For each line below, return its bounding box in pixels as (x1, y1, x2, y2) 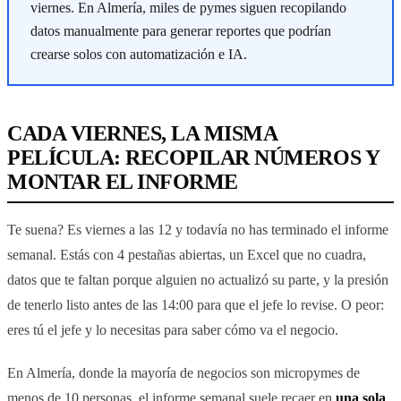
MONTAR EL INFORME (7, 169, 238, 193)
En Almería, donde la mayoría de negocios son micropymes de (7, 364, 360, 380)
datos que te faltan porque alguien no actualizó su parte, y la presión (7, 271, 388, 287)
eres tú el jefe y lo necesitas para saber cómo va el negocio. (7, 321, 338, 337)
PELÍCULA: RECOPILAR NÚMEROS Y (7, 145, 380, 169)
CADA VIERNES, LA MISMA (7, 121, 278, 145)
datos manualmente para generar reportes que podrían (30, 22, 331, 38)
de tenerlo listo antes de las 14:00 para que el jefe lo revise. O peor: (7, 296, 384, 312)
